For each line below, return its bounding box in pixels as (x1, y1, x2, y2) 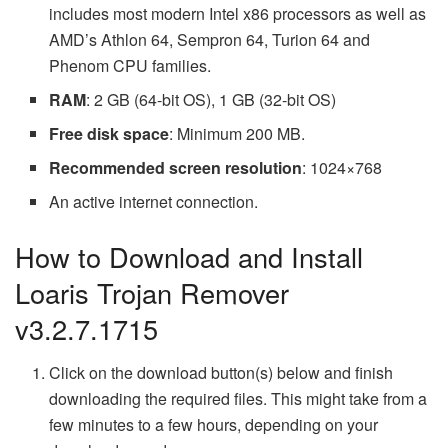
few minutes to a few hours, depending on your (49, 413, 379, 437)
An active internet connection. (49, 189, 259, 213)
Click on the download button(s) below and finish (49, 361, 394, 385)
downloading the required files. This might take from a (49, 387, 428, 411)
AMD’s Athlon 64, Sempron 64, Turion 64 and (49, 27, 371, 51)
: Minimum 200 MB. (169, 121, 306, 145)
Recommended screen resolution (49, 155, 303, 179)
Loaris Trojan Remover (15, 272, 289, 312)
